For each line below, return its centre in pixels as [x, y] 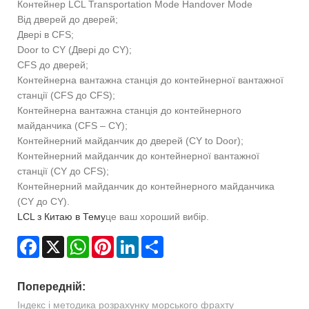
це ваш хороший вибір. [157, 216]
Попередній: [51, 287]
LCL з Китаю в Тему [61, 216]
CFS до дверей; [53, 64]
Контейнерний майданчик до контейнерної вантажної [138, 156]
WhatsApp [111, 241]
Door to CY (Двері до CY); [74, 49]
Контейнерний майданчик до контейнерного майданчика [146, 186]
